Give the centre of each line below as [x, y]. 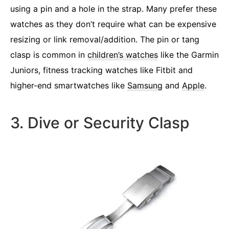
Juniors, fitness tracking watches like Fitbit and [101, 70]
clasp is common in [49, 54]
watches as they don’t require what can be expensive [113, 24]
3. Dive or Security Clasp [100, 122]
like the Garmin [188, 54]
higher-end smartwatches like [69, 85]
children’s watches [123, 54]
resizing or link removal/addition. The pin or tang [105, 39]
